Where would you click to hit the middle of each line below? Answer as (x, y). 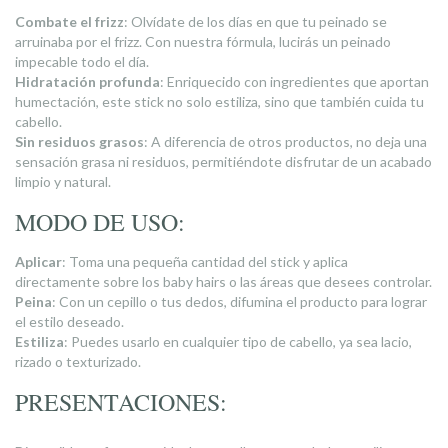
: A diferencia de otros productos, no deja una (285, 141)
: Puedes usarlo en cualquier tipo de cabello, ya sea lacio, (238, 341)
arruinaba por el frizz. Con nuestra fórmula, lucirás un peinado (203, 41)
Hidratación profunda (87, 81)
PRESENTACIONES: (121, 402)
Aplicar (38, 261)
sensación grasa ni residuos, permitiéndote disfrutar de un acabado (223, 161)
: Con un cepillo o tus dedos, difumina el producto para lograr (239, 301)
